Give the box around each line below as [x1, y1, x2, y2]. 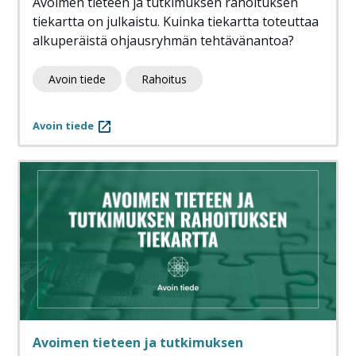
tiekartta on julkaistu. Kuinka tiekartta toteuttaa [33, 13, 319, 31]
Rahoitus [141, 72, 187, 87]
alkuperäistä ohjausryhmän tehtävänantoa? [33, 32, 294, 50]
